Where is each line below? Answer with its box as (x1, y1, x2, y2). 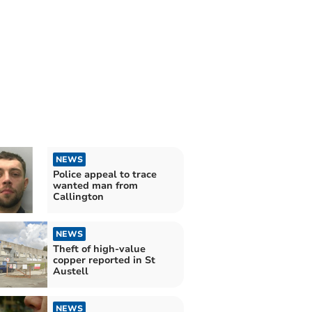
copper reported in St (52, 253, 155, 267)
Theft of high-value (52, 242, 146, 256)
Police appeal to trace (52, 167, 157, 181)
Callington (52, 189, 104, 203)
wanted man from (52, 178, 138, 192)
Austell (52, 265, 88, 279)
